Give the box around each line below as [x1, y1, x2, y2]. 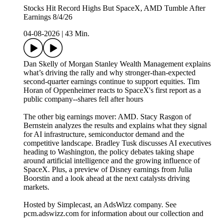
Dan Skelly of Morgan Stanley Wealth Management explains [23, 60, 211, 68]
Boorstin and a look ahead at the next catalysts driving [23, 174, 190, 183]
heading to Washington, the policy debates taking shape [23, 148, 194, 156]
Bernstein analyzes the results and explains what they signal [23, 121, 207, 130]
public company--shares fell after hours [23, 95, 143, 104]
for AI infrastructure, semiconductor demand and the [23, 130, 184, 139]
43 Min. [65, 29, 89, 38]
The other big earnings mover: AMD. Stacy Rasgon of [23, 112, 191, 121]
